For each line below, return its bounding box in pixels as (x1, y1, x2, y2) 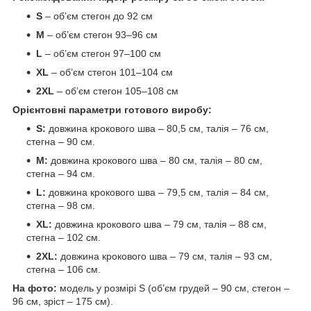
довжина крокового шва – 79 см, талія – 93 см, (58, 250, 272, 262)
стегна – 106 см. (26, 263, 101, 275)
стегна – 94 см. (26, 167, 95, 179)
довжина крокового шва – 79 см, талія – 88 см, (52, 218, 267, 230)
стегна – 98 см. (26, 199, 95, 211)
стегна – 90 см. (26, 135, 95, 147)
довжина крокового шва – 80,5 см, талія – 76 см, (46, 122, 269, 134)
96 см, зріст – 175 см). (12, 295, 113, 307)
